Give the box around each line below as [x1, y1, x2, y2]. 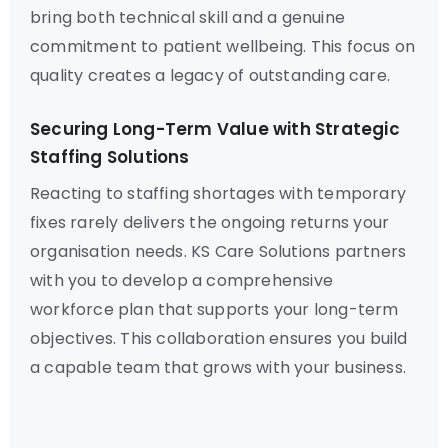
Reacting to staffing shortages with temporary [30, 182, 407, 205]
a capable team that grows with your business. [30, 356, 407, 379]
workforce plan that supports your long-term [30, 298, 399, 321]
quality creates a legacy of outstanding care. [30, 64, 391, 87]
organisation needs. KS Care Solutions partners [30, 240, 407, 263]
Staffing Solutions [30, 145, 190, 169]
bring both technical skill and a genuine [30, 6, 345, 29]
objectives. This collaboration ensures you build [30, 327, 408, 350]
